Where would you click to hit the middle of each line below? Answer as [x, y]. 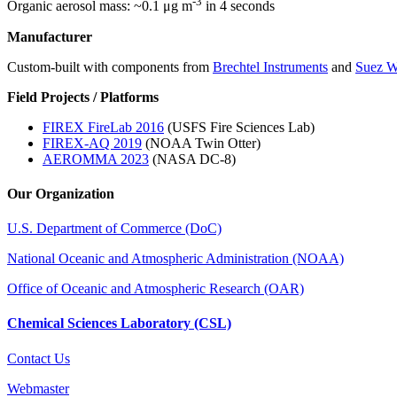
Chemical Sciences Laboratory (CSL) [119, 323]
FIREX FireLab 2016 [103, 127]
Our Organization [61, 193]
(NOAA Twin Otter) [201, 143]
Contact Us [39, 358]
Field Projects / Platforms [83, 97]
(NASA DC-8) [192, 159]
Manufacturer [50, 36]
